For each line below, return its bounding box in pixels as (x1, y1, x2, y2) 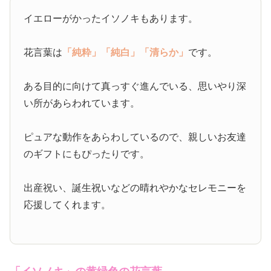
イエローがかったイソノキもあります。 (24, 13, 198, 24)
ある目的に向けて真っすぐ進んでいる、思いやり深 (24, 80, 247, 91)
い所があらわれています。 (24, 97, 140, 108)
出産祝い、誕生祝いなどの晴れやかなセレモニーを (24, 182, 247, 193)
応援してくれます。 (24, 199, 111, 210)
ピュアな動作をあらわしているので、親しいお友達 (24, 131, 247, 142)
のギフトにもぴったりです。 (24, 148, 150, 159)
